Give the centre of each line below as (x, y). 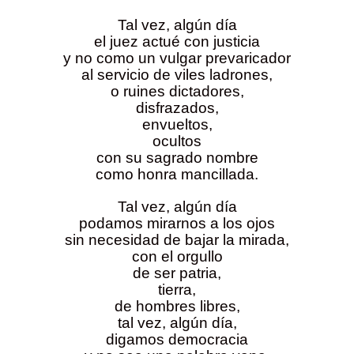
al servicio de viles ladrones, (177, 75)
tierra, (177, 290)
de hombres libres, (177, 307)
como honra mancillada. (177, 175)
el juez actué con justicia (177, 42)
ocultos (177, 141)
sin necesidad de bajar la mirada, (177, 240)
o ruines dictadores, (177, 92)
